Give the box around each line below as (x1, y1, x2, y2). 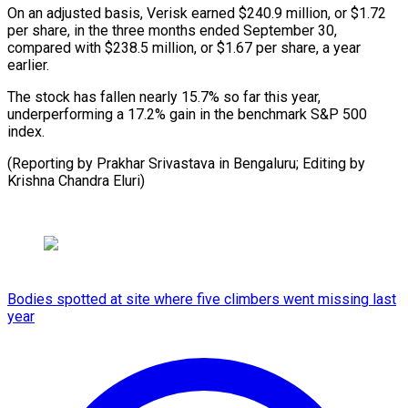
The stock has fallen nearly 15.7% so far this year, (7, 87, 321, 106)
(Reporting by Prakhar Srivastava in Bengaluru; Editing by (7, 154, 365, 172)
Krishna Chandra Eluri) (7, 171, 145, 189)
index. (7, 122, 45, 140)
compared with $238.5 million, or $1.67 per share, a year (7, 38, 361, 56)
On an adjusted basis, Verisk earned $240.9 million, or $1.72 (7, 4, 386, 22)
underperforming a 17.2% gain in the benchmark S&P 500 (7, 105, 367, 123)
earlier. (7, 56, 49, 74)
